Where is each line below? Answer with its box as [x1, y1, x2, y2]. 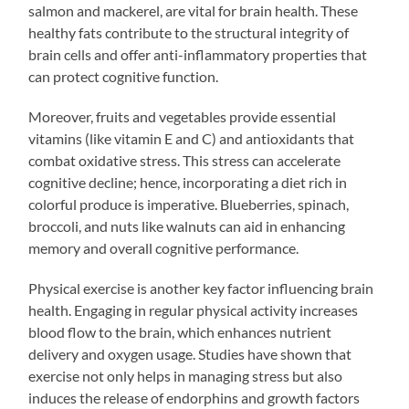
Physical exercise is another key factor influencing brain [28, 278, 374, 297]
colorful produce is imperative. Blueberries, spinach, [28, 194, 350, 213]
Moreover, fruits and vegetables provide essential [28, 107, 337, 125]
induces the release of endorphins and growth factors [28, 388, 361, 406]
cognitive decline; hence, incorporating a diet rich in [28, 173, 348, 191]
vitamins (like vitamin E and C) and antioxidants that [28, 129, 355, 147]
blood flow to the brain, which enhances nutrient [28, 322, 332, 341]
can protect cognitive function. [28, 67, 219, 85]
